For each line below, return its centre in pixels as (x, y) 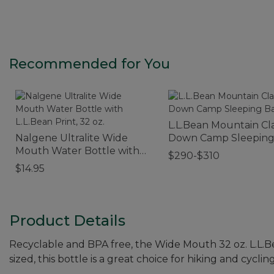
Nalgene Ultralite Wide (72, 138)
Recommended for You (90, 64)
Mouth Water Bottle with (77, 150)
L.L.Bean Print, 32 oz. (65, 163)
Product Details (67, 220)
